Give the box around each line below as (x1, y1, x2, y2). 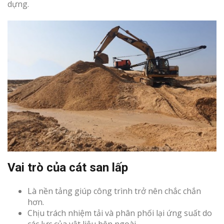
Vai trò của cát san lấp (7, 160, 128, 175)
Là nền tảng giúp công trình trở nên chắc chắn (27, 185, 201, 197)
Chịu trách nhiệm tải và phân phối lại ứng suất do (27, 207, 212, 219)
